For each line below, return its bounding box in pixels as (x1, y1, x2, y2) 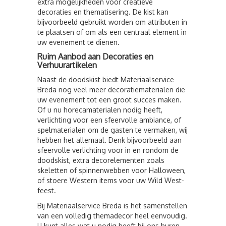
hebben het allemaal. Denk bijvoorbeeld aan (37, 136, 182, 144)
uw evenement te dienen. (37, 38, 120, 46)
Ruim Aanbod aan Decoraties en (37, 51, 153, 62)
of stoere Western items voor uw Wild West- (37, 176, 184, 185)
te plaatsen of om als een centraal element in (37, 28, 187, 36)
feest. (37, 186, 56, 195)
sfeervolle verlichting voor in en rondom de (37, 146, 179, 154)
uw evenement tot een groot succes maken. (37, 95, 182, 104)
